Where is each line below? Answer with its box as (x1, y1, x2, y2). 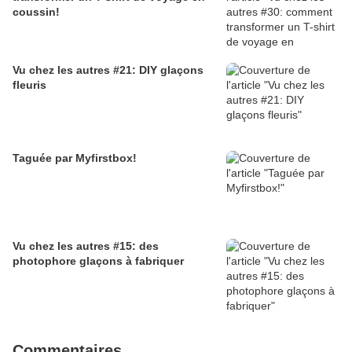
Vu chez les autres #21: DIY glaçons (13, 64, 203, 77)
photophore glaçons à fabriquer (13, 255, 184, 268)
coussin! (13, 5, 60, 19)
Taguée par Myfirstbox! (13, 152, 137, 165)
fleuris (13, 79, 46, 92)
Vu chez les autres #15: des (13, 240, 159, 253)
